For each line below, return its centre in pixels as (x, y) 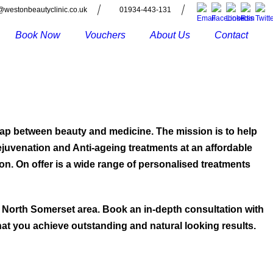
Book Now (38, 35)
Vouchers (105, 35)
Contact (231, 35)
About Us (170, 35)
